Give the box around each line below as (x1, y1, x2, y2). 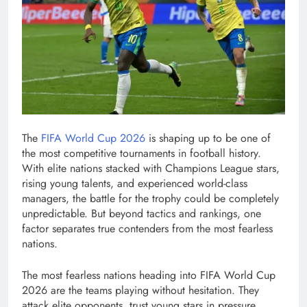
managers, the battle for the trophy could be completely (22, 191, 279, 207)
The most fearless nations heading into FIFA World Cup (22, 267, 275, 284)
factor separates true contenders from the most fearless (22, 221, 273, 237)
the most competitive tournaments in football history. (22, 145, 261, 162)
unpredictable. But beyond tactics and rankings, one (22, 206, 261, 222)
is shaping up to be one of (145, 130, 271, 147)
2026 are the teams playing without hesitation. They (22, 282, 259, 299)
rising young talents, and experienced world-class (22, 175, 247, 192)
